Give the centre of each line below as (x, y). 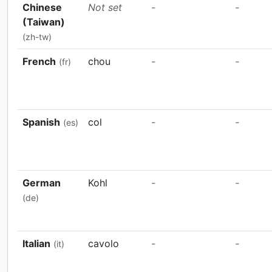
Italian (36, 243)
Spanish (41, 122)
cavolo (104, 243)
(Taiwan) (44, 22)
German (42, 182)
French (39, 61)
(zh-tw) (37, 36)
